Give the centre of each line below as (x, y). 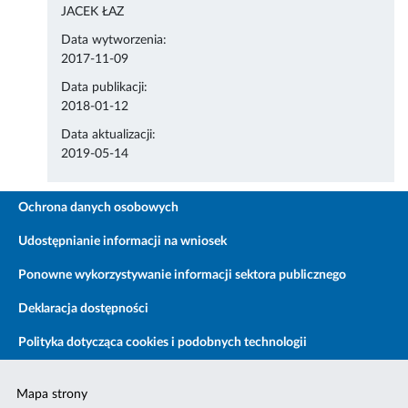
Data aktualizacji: (109, 135)
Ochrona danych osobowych (98, 208)
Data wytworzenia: (114, 41)
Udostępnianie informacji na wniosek (122, 242)
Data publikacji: (105, 88)
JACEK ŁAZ (93, 12)
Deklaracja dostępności (83, 309)
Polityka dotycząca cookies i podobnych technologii (163, 343)
